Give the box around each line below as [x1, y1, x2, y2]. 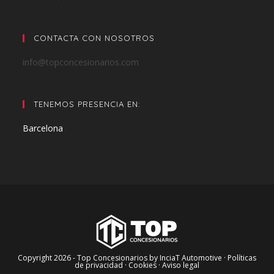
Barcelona [23, 122, 64, 134]
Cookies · [128, 259, 162, 270]
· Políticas [224, 252, 256, 263]
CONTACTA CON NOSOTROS [34, 32, 155, 43]
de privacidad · [75, 259, 128, 270]
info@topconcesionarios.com [23, 56, 139, 68]
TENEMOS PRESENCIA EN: [34, 98, 141, 109]
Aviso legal [162, 259, 199, 270]
